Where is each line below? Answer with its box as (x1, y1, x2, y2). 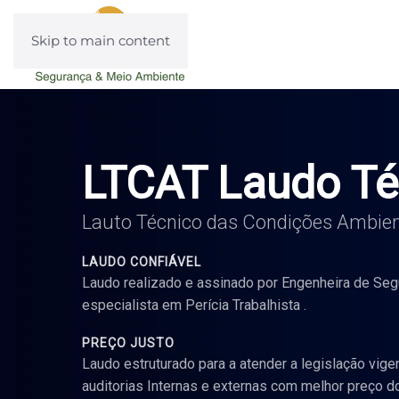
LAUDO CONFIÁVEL (82, 255, 201, 269)
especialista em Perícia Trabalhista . (82, 297, 306, 313)
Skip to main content (31, 32, 170, 49)
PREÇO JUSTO (82, 336, 175, 350)
